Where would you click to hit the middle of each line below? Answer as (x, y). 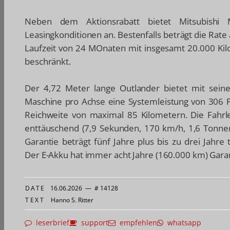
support (93, 223)
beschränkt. (48, 62)
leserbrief (51, 223)
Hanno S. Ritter (72, 200)
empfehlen (136, 223)
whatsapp (182, 223)
